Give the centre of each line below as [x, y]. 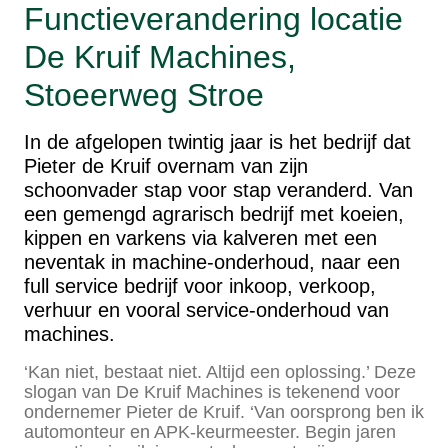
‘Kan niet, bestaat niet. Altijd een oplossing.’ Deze [220, 371]
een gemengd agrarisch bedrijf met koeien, [214, 213]
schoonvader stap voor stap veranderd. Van [218, 189]
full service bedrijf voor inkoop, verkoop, [200, 285]
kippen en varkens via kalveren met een [200, 237]
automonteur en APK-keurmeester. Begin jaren [210, 431]
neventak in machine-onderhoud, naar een [212, 261]
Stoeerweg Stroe [144, 94]
